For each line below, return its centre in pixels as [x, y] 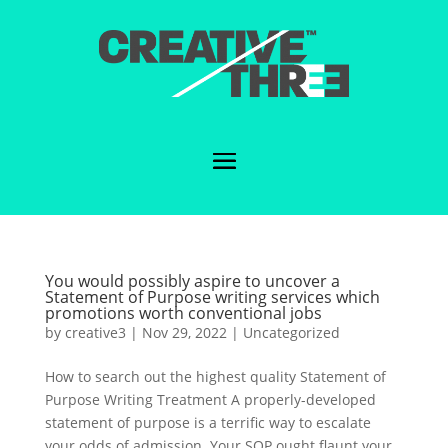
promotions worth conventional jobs [183, 312]
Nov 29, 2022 [184, 332]
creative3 [95, 332]
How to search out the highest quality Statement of [215, 376]
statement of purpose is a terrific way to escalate [207, 422]
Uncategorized [291, 332]
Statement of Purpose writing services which [212, 296]
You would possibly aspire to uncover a [192, 280]
